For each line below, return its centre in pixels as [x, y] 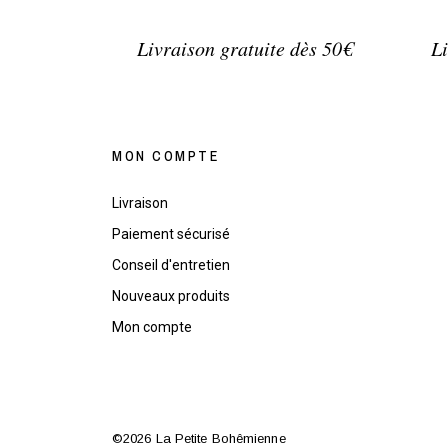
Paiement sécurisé [171, 234]
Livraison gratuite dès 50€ [244, 48]
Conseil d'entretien [171, 265]
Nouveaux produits [171, 296]
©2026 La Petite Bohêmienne [199, 438]
